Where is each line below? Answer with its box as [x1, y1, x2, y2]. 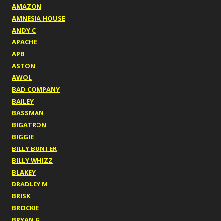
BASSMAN [12, 109, 44, 118]
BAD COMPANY [12, 85, 60, 94]
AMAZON [12, 2, 41, 11]
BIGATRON [12, 120, 46, 130]
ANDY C [12, 26, 36, 35]
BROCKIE [12, 203, 39, 213]
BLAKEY [12, 168, 36, 177]
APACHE [12, 37, 37, 47]
